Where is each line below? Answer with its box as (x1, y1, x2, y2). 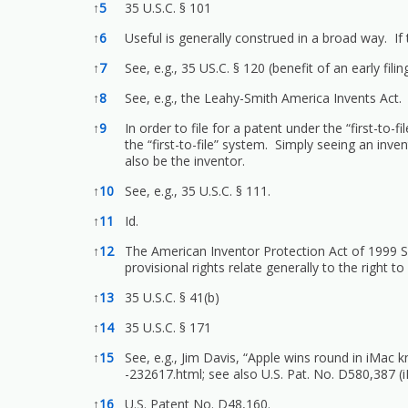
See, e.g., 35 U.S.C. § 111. (125, 182, 270, 200)
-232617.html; (125, 365, 205, 383)
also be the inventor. (125, 152, 245, 170)
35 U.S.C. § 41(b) (125, 289, 219, 307)
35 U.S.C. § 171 (125, 319, 211, 337)
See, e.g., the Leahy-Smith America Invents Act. (125, 89, 402, 107)
